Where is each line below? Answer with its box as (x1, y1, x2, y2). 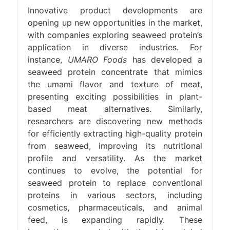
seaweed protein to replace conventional (28, 178, 202, 188)
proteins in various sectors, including (28, 190, 202, 200)
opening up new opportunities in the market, (28, 17, 202, 28)
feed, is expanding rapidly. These (28, 215, 202, 225)
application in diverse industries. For (28, 42, 202, 52)
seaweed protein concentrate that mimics (28, 67, 202, 77)
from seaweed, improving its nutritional (28, 141, 202, 151)
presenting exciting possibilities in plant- (28, 91, 202, 102)
